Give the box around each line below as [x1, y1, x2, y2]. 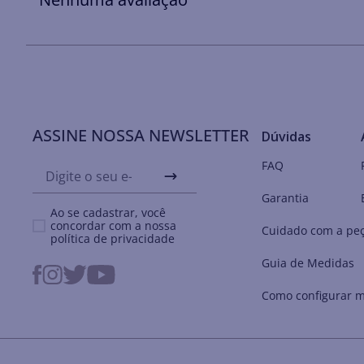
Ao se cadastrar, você [50, 205, 167, 220]
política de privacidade [50, 231, 175, 246]
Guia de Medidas [262, 255, 355, 271]
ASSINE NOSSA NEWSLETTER [32, 124, 249, 146]
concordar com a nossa [50, 218, 177, 233]
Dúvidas [262, 128, 312, 145]
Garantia [262, 190, 310, 206]
